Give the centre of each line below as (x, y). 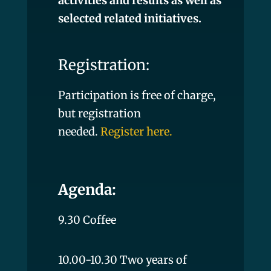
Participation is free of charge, (137, 95)
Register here (135, 131)
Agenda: (87, 189)
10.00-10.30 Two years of (122, 260)
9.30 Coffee (87, 220)
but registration (99, 113)
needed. (79, 131)
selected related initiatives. (129, 18)
